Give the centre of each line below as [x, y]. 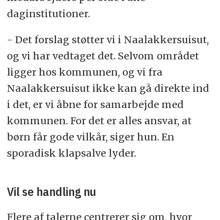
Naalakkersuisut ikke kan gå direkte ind [108, 88]
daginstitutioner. [48, 13]
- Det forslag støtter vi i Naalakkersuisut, [108, 39]
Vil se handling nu [51, 192]
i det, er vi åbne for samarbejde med [95, 104]
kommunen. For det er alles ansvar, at [99, 120]
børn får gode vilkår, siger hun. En [90, 137]
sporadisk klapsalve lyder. [71, 153]
